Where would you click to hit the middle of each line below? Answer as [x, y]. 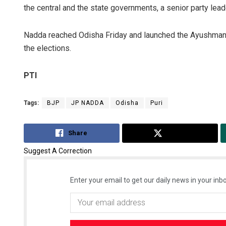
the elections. [47, 48]
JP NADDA [88, 103]
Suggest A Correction [58, 151]
